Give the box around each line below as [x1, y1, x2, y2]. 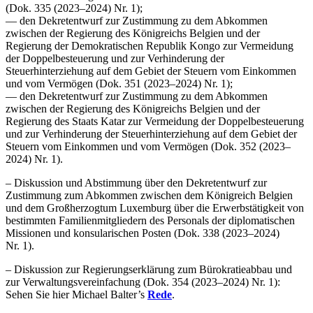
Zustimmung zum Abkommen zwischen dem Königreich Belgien [6, 189, 293, 201]
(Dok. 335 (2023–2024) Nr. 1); [6, 1, 143, 14]
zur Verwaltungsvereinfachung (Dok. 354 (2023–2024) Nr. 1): [6, 275, 280, 288]
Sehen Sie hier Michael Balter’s [6, 288, 147, 300]
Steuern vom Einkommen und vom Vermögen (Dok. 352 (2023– [6, 140, 291, 152]
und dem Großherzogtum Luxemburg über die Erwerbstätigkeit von [6, 201, 304, 214]
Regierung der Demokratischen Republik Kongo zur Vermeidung [6, 39, 293, 52]
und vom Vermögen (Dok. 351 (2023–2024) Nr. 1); [6, 77, 233, 89]
